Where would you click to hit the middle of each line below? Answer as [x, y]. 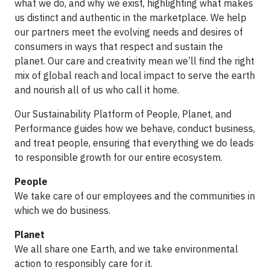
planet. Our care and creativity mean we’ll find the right [134, 61]
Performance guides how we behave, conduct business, [135, 128]
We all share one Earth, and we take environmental [126, 249]
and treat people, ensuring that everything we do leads [134, 143]
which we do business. [62, 210]
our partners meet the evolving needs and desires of [129, 32]
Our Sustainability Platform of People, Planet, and [123, 114]
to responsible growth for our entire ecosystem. [118, 157]
